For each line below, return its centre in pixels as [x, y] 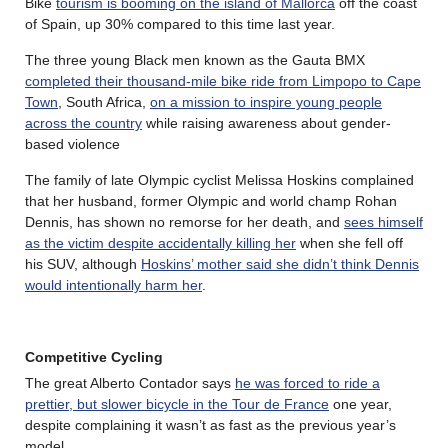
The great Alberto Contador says [130, 382]
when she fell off [349, 242]
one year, [360, 403]
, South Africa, [104, 101]
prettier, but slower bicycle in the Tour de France [177, 403]
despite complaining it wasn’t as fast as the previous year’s [210, 424]
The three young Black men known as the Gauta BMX [195, 59]
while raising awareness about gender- [266, 122]
